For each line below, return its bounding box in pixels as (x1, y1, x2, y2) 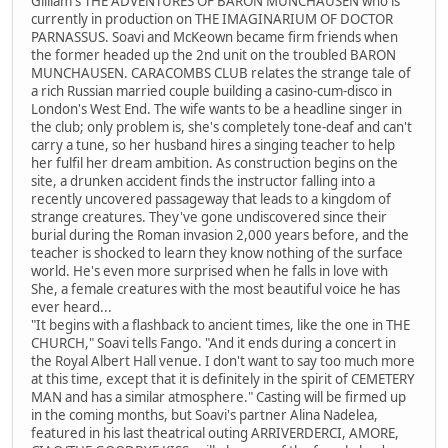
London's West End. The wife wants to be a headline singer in (31, 100, 402, 119)
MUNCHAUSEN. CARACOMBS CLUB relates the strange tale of (31, 64, 411, 83)
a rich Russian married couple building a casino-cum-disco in (31, 82, 392, 101)
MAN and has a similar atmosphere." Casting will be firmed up (31, 388, 406, 407)
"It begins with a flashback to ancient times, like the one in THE (31, 316, 410, 335)
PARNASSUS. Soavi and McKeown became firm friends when (31, 28, 398, 47)
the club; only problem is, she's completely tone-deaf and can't (31, 118, 412, 137)
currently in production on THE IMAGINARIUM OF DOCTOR (31, 10, 393, 29)
